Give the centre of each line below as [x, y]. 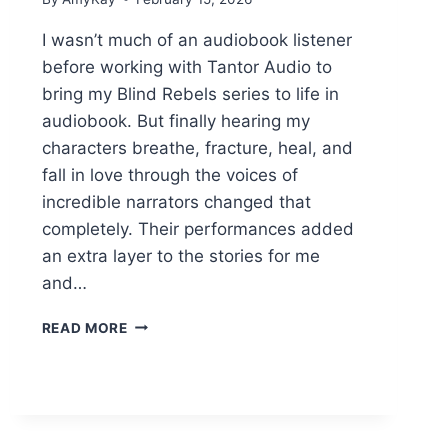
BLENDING [164, 322]
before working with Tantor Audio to [186, 66]
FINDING [157, 385]
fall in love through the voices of [169, 174]
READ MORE [84, 327]
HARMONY [165, 406]
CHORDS [158, 343]
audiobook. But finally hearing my [175, 120]
